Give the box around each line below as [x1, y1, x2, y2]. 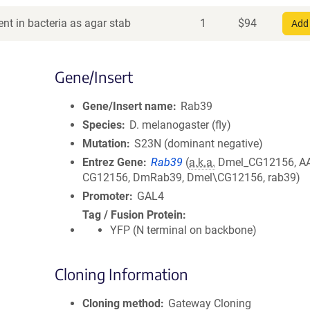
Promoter [82, 190, 129, 203]
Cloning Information [55, 264, 188, 284]
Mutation [82, 137, 127, 150]
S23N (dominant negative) [134, 137, 264, 150]
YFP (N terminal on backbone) [110, 224, 257, 237]
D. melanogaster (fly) [129, 118, 232, 131]
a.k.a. [189, 156, 216, 169]
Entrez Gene [82, 156, 143, 169]
